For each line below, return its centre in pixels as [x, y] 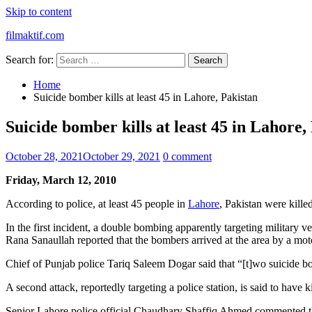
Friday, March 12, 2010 [61, 180]
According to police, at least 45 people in [97, 203]
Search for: [30, 60]
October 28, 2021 [44, 156]
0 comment [187, 156]
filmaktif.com [35, 35]
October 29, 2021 [122, 156]
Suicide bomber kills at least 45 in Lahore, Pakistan [146, 97]
